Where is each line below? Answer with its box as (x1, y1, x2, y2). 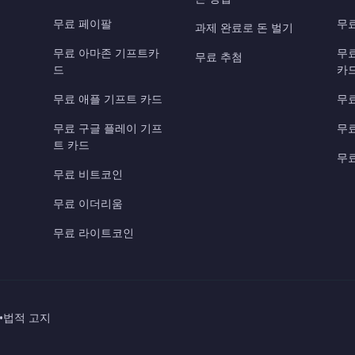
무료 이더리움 (52, 196, 123, 212)
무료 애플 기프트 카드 (52, 91, 162, 108)
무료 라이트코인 (52, 225, 134, 242)
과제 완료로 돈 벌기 (195, 20, 294, 36)
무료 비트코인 (52, 166, 123, 183)
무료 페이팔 (52, 16, 112, 32)
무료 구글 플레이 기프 (52, 120, 162, 137)
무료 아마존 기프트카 (52, 45, 159, 62)
